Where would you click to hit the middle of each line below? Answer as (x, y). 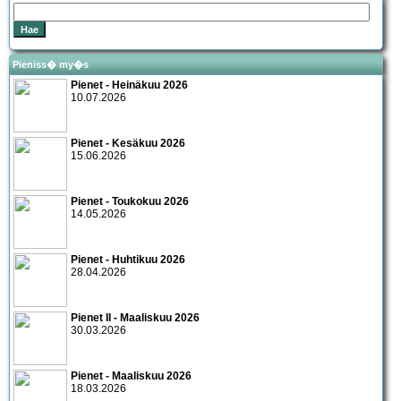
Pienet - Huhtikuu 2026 (128, 260)
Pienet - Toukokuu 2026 (130, 202)
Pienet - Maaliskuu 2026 (131, 376)
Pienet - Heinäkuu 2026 (129, 85)
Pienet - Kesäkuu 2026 (128, 144)
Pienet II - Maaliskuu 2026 (135, 318)
